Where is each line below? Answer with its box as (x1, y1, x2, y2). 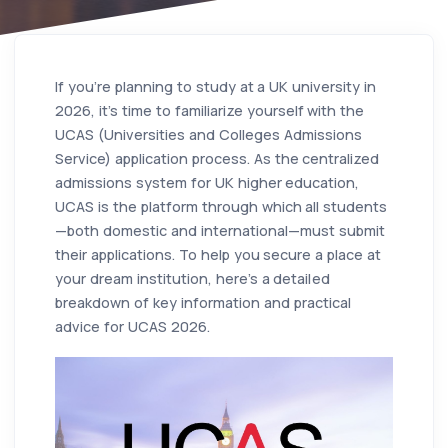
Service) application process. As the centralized (55, 148, 380, 168)
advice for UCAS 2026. (55, 316, 210, 336)
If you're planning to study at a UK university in (55, 76, 377, 96)
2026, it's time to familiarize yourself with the (55, 100, 365, 120)
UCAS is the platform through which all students (55, 196, 388, 216)
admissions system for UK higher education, (55, 172, 360, 192)
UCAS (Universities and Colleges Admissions (55, 124, 362, 144)
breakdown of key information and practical (55, 292, 351, 312)
